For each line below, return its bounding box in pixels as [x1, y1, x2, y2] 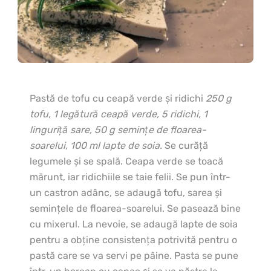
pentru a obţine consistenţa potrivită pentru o [30, 234, 237, 246]
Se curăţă [162, 140, 208, 152]
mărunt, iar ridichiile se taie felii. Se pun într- [30, 171, 230, 183]
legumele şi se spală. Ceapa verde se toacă [30, 155, 223, 168]
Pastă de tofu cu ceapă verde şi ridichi [30, 93, 206, 105]
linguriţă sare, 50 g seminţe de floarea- [30, 124, 206, 136]
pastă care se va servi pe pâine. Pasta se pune [30, 250, 238, 262]
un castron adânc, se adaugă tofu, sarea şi [30, 187, 222, 199]
